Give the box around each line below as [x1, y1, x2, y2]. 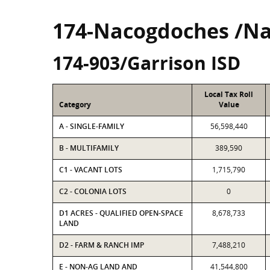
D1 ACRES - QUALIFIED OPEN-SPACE [59, 208, 183, 218]
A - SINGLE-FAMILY [59, 121, 124, 131]
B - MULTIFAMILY [59, 143, 119, 153]
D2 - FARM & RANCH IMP [59, 240, 144, 250]
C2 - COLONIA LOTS [59, 186, 127, 196]
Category [59, 99, 91, 110]
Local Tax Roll [204, 89, 253, 99]
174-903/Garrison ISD [52, 51, 240, 75]
